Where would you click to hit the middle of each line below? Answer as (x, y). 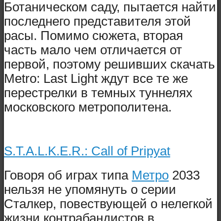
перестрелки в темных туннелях (98, 93)
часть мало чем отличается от (93, 50)
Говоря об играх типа (68, 175)
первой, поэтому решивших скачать (110, 64)
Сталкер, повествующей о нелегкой (108, 203)
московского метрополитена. (88, 107)
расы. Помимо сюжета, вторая (93, 36)
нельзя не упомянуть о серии (90, 189)
